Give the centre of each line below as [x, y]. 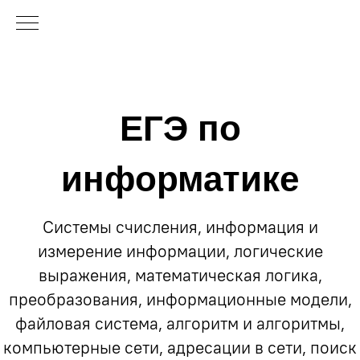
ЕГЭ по [180, 128]
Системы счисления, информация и [180, 227]
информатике [180, 179]
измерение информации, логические [180, 251]
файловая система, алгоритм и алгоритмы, [180, 323]
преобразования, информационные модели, [180, 299]
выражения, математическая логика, [180, 275]
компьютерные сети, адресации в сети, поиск [180, 348]
